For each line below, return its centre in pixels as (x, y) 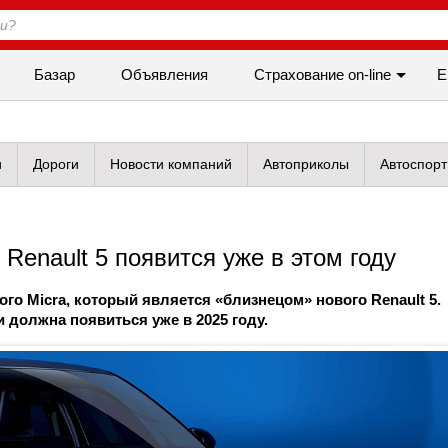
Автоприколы (306, 164)
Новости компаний (171, 164)
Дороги (56, 164)
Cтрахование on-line (322, 74)
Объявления (164, 74)
